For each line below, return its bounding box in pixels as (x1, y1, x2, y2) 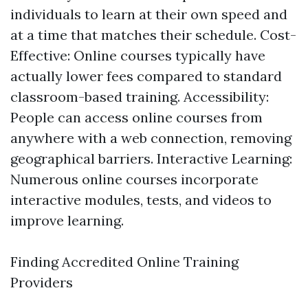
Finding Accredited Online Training (10, 253, 239, 270)
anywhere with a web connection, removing (10, 129, 291, 146)
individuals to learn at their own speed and (10, 5, 287, 23)
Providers (10, 274, 73, 291)
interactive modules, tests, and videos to (10, 191, 272, 208)
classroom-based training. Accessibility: (10, 88, 269, 105)
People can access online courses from (10, 109, 263, 126)
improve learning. (10, 212, 124, 229)
